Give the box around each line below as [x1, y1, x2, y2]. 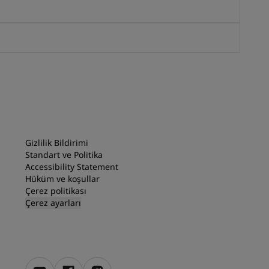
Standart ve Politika [25, 148, 103, 160]
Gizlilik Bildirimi [25, 136, 88, 148]
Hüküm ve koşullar [25, 172, 100, 184]
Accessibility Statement [25, 160, 118, 172]
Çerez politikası [25, 184, 86, 196]
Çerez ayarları [25, 196, 81, 208]
